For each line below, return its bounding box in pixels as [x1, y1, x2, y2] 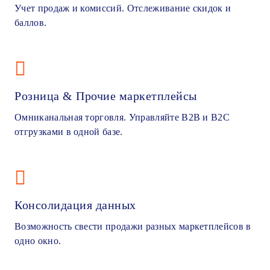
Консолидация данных [14, 198, 136, 212]
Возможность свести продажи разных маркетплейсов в [14, 221, 251, 231]
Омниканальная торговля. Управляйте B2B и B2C [14, 111, 230, 122]
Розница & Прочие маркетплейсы [14, 89, 197, 102]
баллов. [14, 17, 47, 28]
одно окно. [14, 235, 61, 246]
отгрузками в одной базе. [14, 126, 123, 137]
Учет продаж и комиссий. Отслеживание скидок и [14, 2, 231, 13]
